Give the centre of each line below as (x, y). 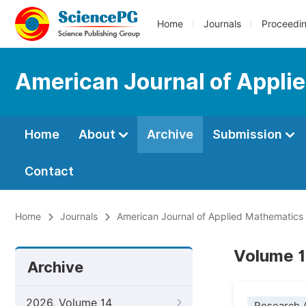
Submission (249, 134)
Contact (49, 171)
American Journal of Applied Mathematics (210, 217)
